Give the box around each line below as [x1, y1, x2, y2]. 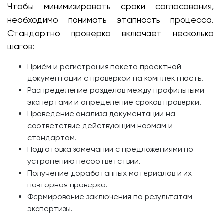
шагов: [7, 41, 35, 51]
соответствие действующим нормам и [27, 121, 173, 130]
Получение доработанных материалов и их [27, 168, 192, 178]
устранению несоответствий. [27, 156, 141, 166]
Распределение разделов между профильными [27, 85, 204, 95]
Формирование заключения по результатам [27, 192, 192, 201]
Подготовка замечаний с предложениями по [27, 145, 193, 154]
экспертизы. [27, 204, 73, 213]
